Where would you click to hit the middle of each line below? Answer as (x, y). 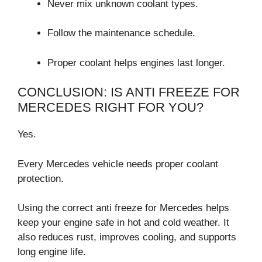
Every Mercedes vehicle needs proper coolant (118, 164)
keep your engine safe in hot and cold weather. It (123, 223)
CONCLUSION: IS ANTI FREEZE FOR (129, 92)
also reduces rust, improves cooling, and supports (127, 237)
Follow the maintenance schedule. (121, 33)
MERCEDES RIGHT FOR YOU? (111, 108)
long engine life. (52, 252)
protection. (41, 178)
